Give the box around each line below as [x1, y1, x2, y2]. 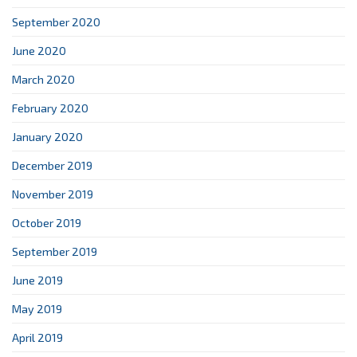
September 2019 [12, 245, 97, 259]
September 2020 [12, 15, 100, 29]
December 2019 [12, 159, 92, 173]
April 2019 [12, 331, 63, 345]
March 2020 [12, 73, 75, 87]
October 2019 [12, 216, 81, 230]
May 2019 [12, 302, 62, 316]
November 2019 [12, 187, 93, 202]
